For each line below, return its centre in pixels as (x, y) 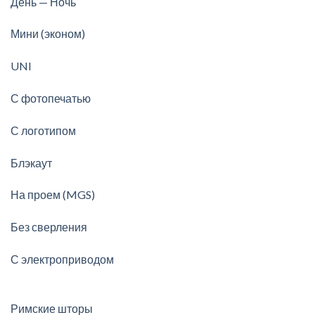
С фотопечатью (51, 98)
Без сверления (49, 227)
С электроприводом (62, 259)
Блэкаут (31, 162)
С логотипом (43, 130)
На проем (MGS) (53, 195)
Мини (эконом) (48, 34)
